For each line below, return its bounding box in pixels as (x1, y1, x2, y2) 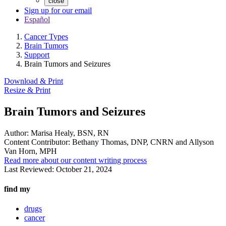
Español (24, 15, 50, 24)
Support (24, 50, 49, 59)
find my (4, 185, 30, 194)
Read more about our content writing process (4, 155, 147, 164)
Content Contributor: (4, 137, 70, 146)
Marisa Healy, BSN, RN (29, 128, 109, 137)
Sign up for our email (24, 6, 92, 15)
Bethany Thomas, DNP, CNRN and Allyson (70, 137, 214, 146)
